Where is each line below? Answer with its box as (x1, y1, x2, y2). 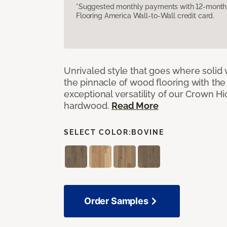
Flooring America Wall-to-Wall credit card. (76, 11, 215, 20)
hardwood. (64, 100, 112, 111)
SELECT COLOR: (64, 128, 131, 136)
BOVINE (131, 128, 164, 136)
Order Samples (84, 195, 148, 206)
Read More (111, 100, 159, 111)
